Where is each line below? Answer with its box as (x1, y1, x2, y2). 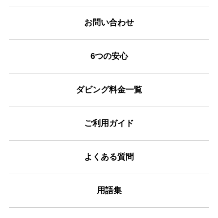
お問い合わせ (84, 18, 134, 28)
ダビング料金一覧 (76, 85, 142, 95)
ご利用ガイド (84, 119, 134, 128)
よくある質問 (84, 152, 134, 162)
